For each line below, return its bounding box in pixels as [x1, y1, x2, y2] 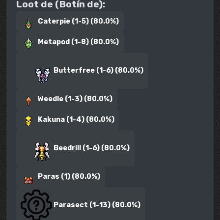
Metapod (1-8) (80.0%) [36, 37, 119, 46]
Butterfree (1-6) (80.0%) [52, 66, 144, 75]
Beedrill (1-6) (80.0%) [52, 144, 130, 153]
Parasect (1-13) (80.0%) [52, 201, 141, 210]
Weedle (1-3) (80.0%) [36, 94, 113, 103]
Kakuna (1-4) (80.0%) [36, 115, 115, 124]
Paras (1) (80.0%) [36, 172, 101, 181]
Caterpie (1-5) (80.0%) [36, 17, 119, 26]
